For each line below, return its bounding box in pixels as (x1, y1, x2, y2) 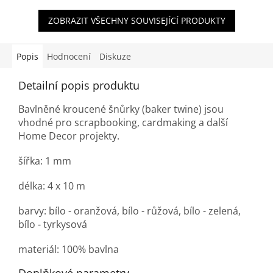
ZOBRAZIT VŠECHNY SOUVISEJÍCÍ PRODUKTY (48, 15, 225, 27)
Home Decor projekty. (18, 129, 122, 143)
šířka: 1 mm (18, 154, 71, 168)
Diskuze (99, 51, 131, 63)
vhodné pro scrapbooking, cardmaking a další (18, 116, 228, 130)
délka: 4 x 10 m (18, 179, 88, 193)
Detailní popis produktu (18, 78, 140, 93)
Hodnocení (47, 51, 91, 63)
